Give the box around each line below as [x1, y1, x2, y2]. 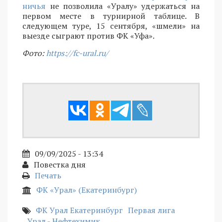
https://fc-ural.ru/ [46, 48, 109, 59]
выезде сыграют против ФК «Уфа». [22, 30, 155, 42]
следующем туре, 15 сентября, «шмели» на [22, 20, 200, 32]
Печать [35, 170, 61, 181]
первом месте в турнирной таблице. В [22, 10, 200, 22]
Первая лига [128, 205, 175, 216]
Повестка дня [34, 159, 86, 170]
